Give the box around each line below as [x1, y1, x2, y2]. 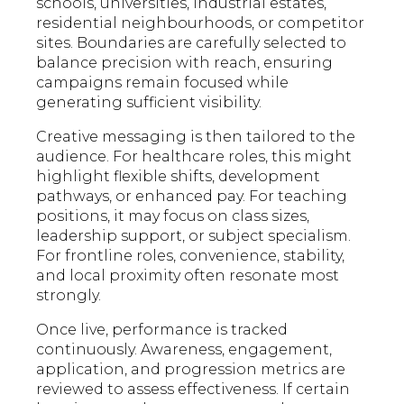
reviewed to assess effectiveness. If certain [36, 381, 351, 399]
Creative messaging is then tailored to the [36, 128, 356, 146]
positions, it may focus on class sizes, [36, 207, 310, 225]
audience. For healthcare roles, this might [36, 148, 353, 166]
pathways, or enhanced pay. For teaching [36, 188, 348, 206]
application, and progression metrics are [36, 361, 346, 379]
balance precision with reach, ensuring [36, 54, 334, 72]
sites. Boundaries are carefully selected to [36, 34, 347, 52]
